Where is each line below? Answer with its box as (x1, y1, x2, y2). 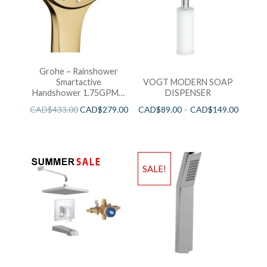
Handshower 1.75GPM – (32, 88, 126, 98)
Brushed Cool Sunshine (34, 98, 123, 109)
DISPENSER (165, 88, 212, 98)
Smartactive (56, 77, 102, 88)
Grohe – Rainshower (39, 66, 119, 77)
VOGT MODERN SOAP (143, 77, 234, 88)
